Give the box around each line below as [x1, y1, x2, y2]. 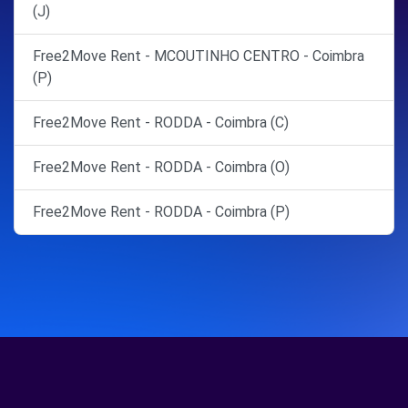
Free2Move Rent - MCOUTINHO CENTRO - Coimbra [33, 47, 364, 66]
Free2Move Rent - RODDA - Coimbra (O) [33, 158, 290, 177]
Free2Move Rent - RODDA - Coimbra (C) [33, 114, 289, 132]
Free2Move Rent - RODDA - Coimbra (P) [33, 203, 290, 221]
